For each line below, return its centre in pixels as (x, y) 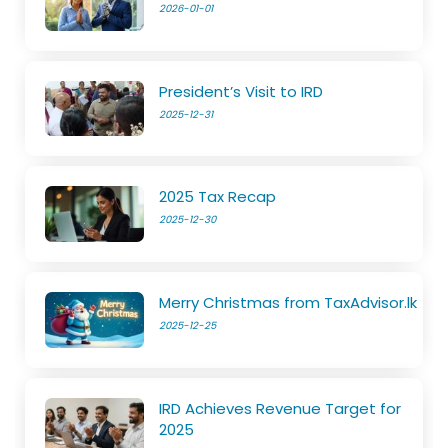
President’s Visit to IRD (241, 91)
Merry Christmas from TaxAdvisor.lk (288, 303)
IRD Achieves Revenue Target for (280, 409)
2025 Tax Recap (218, 197)
